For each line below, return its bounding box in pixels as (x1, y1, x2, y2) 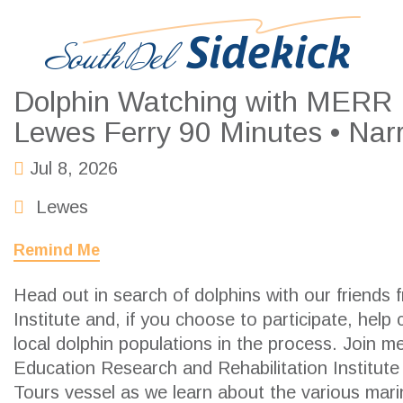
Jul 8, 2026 (24, 158, 118, 178)
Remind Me (13, 241, 100, 259)
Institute (13, 309, 80, 329)
